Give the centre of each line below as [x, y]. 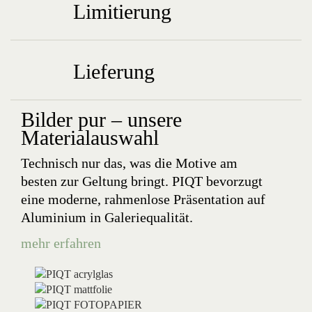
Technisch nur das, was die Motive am [129, 163]
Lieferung [114, 71]
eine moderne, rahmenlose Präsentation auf [143, 199]
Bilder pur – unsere [101, 119]
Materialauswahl [90, 138]
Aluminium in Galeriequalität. [107, 217]
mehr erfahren [61, 243]
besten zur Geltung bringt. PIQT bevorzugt [142, 181]
